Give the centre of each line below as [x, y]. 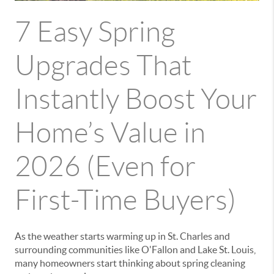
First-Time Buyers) [125, 200]
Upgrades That [103, 66]
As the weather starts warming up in [91, 236]
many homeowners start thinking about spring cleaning [130, 263]
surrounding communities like [78, 250]
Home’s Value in [110, 133]
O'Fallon [160, 250]
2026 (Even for [105, 167]
